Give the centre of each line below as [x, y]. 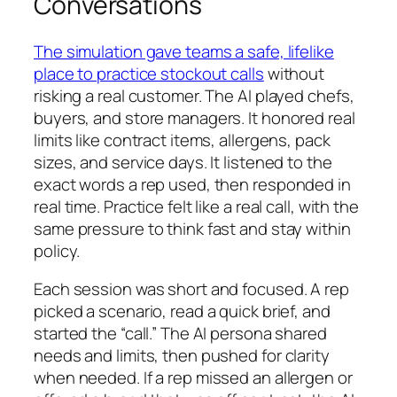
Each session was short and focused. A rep [191, 289]
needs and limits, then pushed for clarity [182, 356]
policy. [57, 250]
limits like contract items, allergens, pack [182, 140]
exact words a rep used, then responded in [192, 184]
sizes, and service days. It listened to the [183, 162]
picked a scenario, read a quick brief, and [182, 311]
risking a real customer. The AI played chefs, [194, 95]
